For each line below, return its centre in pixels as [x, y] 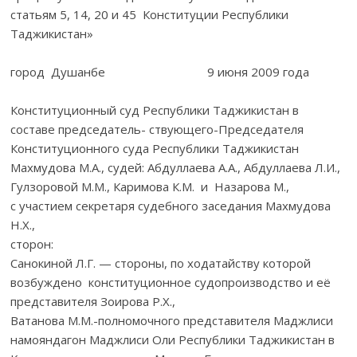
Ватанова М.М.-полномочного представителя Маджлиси [172, 320]
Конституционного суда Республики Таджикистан [155, 148]
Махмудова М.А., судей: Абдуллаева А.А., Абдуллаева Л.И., [176, 167]
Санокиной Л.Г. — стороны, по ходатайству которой [161, 263]
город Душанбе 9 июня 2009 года [160, 71]
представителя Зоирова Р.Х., [93, 301]
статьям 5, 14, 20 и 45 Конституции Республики [150, 14]
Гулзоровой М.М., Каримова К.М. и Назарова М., [150, 186]
